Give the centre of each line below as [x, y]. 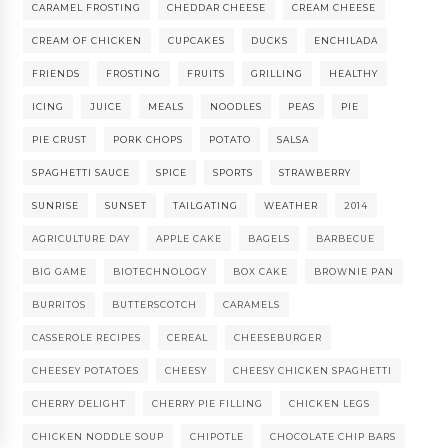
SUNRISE [56, 206]
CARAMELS [252, 305]
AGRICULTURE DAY [81, 239]
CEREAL [188, 338]
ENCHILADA [346, 41]
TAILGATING [206, 206]
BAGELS [269, 239]
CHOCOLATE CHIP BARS [333, 437]
